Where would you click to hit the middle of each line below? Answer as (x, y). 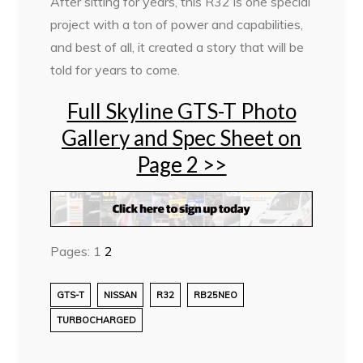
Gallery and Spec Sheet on (181, 138)
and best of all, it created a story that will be (177, 47)
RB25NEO (216, 295)
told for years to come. (115, 70)
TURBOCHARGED (97, 320)
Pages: (72, 252)
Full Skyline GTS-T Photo (181, 111)
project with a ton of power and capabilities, (177, 25)
